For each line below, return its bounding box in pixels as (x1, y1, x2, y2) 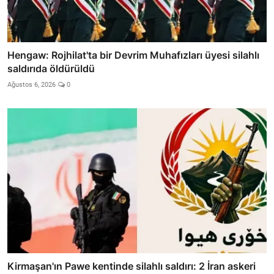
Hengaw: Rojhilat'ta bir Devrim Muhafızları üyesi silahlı (7, 48, 259, 61)
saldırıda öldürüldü (7, 62, 95, 75)
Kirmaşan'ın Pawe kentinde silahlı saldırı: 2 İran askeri (7, 260, 256, 273)
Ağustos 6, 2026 (7, 80, 56, 89)
